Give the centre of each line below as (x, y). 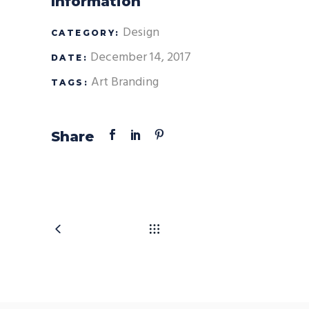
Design (141, 33)
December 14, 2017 (141, 58)
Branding (135, 83)
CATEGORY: (86, 33)
